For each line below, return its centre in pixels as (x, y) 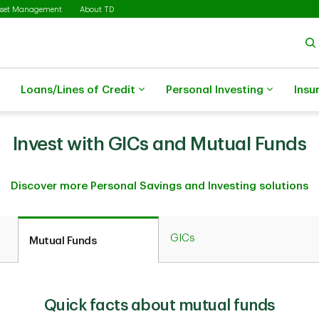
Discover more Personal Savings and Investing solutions (159, 186)
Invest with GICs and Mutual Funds (159, 145)
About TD (97, 9)
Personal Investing (215, 90)
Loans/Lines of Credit (78, 90)
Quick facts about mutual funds (159, 305)
